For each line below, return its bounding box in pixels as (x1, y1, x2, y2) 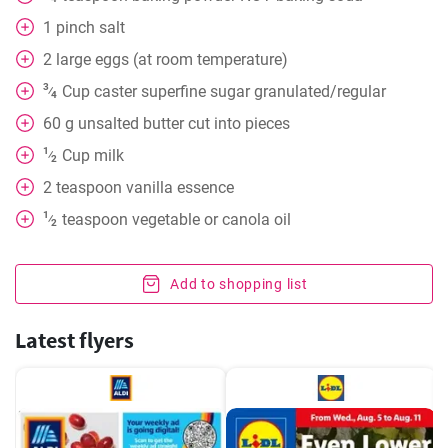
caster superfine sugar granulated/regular (93, 82, 386, 101)
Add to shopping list (170, 276, 308, 292)
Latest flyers (15, 326, 134, 354)
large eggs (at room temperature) (56, 50, 288, 69)
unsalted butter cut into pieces (78, 114, 290, 133)
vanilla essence (126, 178, 234, 197)
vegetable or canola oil (131, 210, 291, 229)
